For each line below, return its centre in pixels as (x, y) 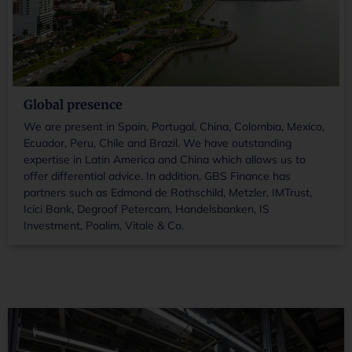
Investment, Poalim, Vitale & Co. (104, 225)
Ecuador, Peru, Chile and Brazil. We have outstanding (158, 143)
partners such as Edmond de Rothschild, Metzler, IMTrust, (168, 192)
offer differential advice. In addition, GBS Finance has (157, 176)
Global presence (73, 104)
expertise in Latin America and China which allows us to (165, 159)
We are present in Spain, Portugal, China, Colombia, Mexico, (174, 126)
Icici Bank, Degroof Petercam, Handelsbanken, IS (147, 209)
